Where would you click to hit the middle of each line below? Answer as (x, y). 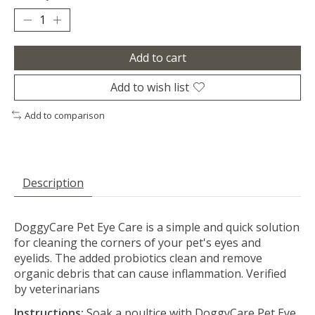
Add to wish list (150, 87)
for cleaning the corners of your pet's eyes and (137, 243)
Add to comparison (64, 115)
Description (53, 183)
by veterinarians (57, 289)
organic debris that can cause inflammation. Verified (150, 274)
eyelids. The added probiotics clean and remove (138, 258)
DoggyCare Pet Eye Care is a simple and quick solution (157, 227)
